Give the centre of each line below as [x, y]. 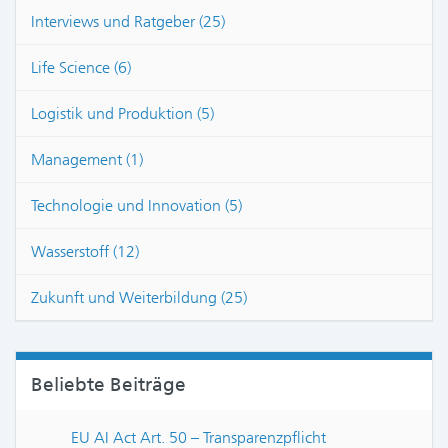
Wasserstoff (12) [85, 251]
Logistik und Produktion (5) [122, 113]
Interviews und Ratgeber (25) [128, 21]
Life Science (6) [81, 67]
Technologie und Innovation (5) [136, 205]
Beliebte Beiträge [108, 384]
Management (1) [87, 159]
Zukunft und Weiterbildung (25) [139, 297]
